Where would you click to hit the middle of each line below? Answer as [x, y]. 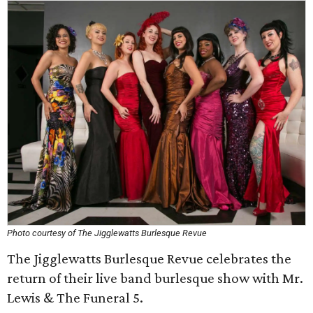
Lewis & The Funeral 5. [75, 298]
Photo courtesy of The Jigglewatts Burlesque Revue [107, 233]
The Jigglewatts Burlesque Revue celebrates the [149, 259]
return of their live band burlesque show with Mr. [155, 278]
